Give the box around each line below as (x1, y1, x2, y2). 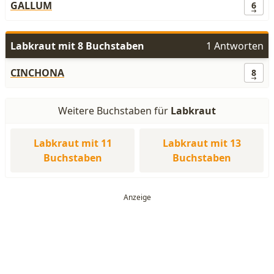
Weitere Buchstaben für (58, 104, 171, 117)
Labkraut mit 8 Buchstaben (10, 39, 144, 53)
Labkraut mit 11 (33, 136, 112, 150)
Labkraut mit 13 (162, 136, 241, 150)
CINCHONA (10, 66, 64, 80)
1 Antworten (206, 39, 264, 53)
